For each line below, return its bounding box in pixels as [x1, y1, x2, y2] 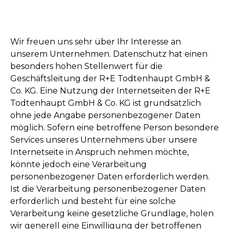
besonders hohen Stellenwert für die [10, 61, 163, 71]
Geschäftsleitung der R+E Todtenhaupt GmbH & [10, 74, 210, 83]
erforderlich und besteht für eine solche [10, 196, 176, 206]
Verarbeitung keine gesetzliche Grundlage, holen [10, 209, 214, 218]
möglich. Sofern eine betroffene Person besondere [10, 123, 219, 132]
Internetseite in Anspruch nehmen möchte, [10, 147, 189, 157]
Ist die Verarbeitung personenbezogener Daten [10, 184, 205, 194]
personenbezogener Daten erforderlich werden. [10, 172, 210, 181]
